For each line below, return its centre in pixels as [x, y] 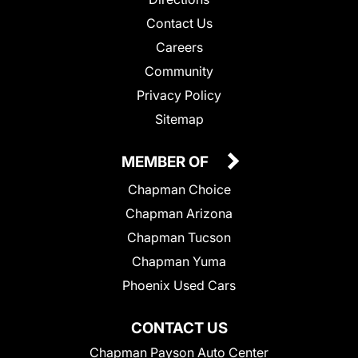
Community [179, 72]
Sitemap [179, 119]
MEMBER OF [167, 162]
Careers [179, 48]
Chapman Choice [179, 190]
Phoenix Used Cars [179, 286]
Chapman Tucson [179, 238]
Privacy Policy [179, 95]
